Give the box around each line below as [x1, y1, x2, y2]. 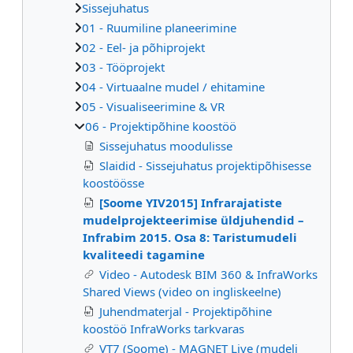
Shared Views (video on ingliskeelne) [83, 283, 281, 299]
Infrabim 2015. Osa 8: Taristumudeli [83, 229, 297, 245]
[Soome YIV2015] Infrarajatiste [99, 194, 282, 210]
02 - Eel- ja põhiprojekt [82, 39, 205, 55]
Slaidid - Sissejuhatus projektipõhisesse [99, 157, 311, 173]
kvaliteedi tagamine [83, 246, 205, 262]
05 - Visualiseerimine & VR [82, 98, 225, 114]
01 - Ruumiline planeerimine [82, 19, 236, 35]
